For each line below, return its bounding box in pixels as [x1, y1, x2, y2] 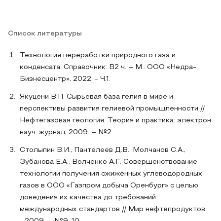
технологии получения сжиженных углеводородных [20, 171, 202, 177]
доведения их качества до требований [20, 194, 156, 201]
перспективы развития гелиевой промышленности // [20, 106, 205, 112]
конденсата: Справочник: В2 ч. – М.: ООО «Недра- [20, 64, 196, 71]
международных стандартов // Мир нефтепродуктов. [20, 206, 207, 213]
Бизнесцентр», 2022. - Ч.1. [20, 76, 110, 82]
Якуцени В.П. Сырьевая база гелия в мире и [20, 94, 173, 100]
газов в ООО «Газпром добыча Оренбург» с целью [20, 183, 198, 189]
